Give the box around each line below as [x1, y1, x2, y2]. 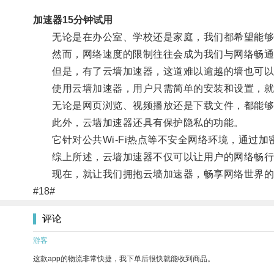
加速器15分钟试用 [32, 14, 113, 25]
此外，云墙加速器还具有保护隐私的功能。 [32, 117, 244, 128]
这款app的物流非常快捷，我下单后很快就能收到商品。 [33, 254, 215, 263]
